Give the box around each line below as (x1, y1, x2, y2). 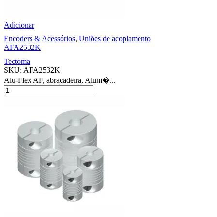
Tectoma (4, 57, 30, 66)
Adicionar (4, 21, 34, 30)
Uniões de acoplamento (79, 34, 151, 43)
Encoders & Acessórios (4, 34, 75, 43)
